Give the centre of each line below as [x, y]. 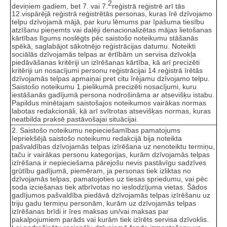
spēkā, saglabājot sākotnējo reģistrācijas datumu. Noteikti [104, 46]
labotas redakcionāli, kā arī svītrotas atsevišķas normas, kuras [111, 111]
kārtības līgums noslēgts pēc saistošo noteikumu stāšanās [105, 38]
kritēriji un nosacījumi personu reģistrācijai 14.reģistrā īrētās [107, 71]
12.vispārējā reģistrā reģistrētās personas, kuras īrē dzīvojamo [112, 14]
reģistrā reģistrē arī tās [148, 6]
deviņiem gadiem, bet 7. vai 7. [60, 6]
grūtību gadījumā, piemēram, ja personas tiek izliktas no [101, 171]
